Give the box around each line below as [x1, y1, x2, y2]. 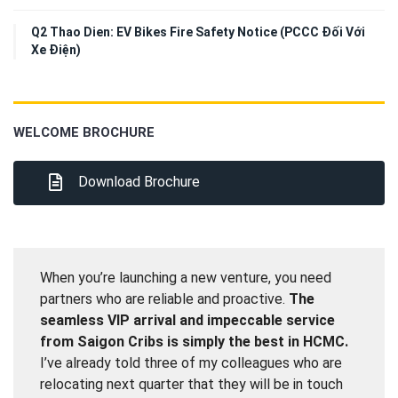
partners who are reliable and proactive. [40, 291, 289, 308]
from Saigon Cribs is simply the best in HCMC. [40, 333, 348, 351]
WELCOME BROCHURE [13, 124, 155, 141]
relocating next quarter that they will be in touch [40, 376, 343, 394]
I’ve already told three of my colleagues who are [40, 354, 342, 372]
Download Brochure [75, 173, 200, 191]
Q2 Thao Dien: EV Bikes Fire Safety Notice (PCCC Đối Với [31, 25, 365, 40]
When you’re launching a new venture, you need [40, 269, 331, 287]
